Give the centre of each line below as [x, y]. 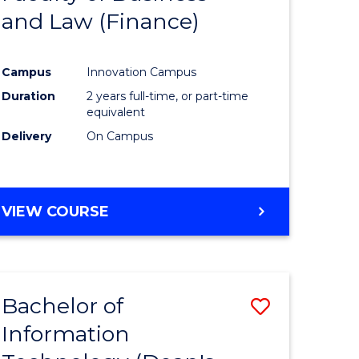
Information [66, 333]
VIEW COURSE [56, 211]
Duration [29, 96]
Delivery [27, 136]
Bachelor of [63, 305]
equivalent [116, 112]
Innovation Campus [142, 72]
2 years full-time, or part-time [168, 96]
